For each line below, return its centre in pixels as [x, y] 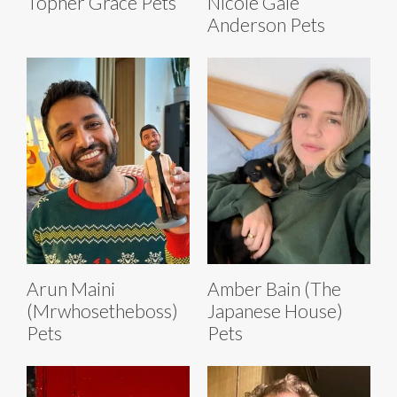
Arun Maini [71, 288]
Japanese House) [275, 310]
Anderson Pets [266, 24]
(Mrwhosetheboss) [102, 310]
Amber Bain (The [274, 288]
